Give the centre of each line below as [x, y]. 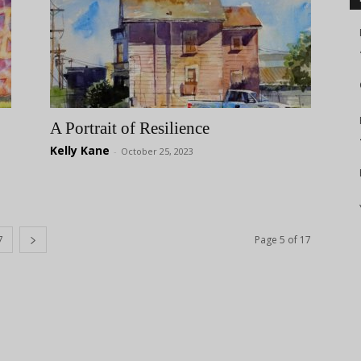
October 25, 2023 [157, 151]
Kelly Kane [80, 150]
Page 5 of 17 [283, 240]
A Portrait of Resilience [130, 128]
